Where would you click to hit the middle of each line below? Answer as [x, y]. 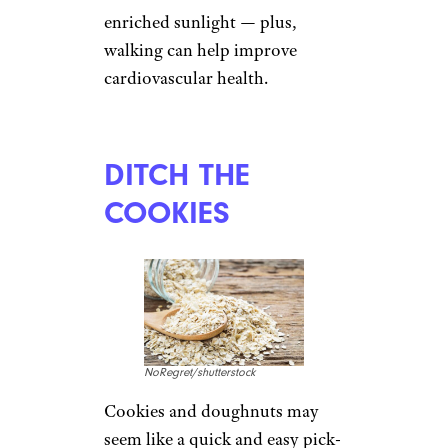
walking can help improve [200, 49]
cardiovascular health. [186, 77]
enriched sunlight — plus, [200, 21]
